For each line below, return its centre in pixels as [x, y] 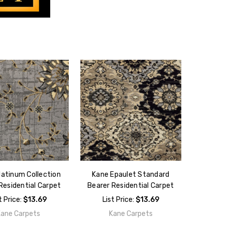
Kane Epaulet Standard [131, 174]
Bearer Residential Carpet [131, 185]
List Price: [119, 199]
